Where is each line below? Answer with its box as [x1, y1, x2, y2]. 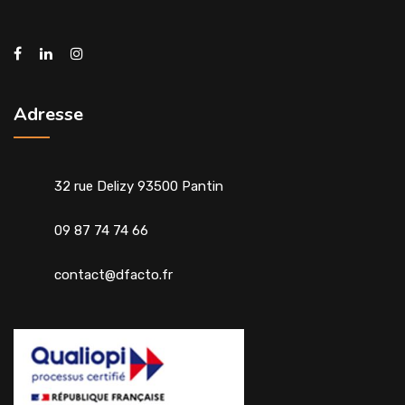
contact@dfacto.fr [54, 267, 173, 283]
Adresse [14, 102, 83, 127]
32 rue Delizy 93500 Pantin [54, 178, 223, 194]
